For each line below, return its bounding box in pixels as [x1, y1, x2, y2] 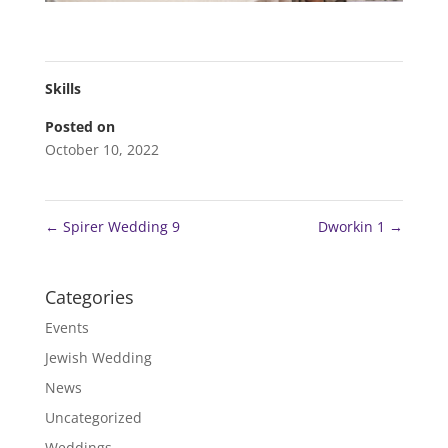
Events [44, 317, 89, 337]
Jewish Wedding [44, 347, 152, 367]
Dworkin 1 [318, 216, 390, 236]
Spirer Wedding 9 [58, 216, 180, 236]
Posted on [44, 116, 115, 136]
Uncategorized [44, 407, 142, 427]
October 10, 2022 [44, 139, 159, 159]
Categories [44, 284, 134, 309]
